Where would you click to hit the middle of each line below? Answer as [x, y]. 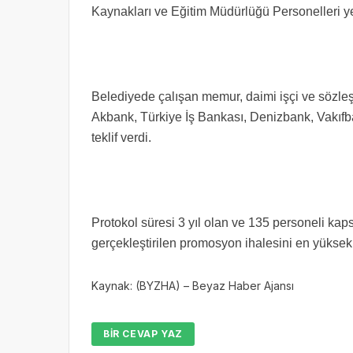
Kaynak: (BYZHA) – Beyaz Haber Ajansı [193, 286]
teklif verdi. [121, 137]
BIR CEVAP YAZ [143, 334]
